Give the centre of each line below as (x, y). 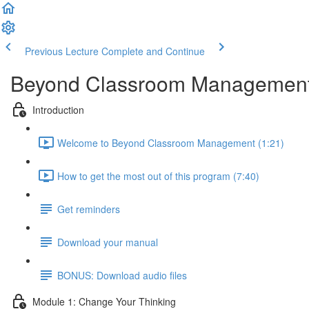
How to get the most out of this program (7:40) (158, 176)
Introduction (58, 109)
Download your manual (108, 242)
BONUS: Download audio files (122, 275)
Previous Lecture (62, 51)
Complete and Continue (153, 51)
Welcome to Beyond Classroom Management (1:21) (171, 142)
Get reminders (89, 209)
